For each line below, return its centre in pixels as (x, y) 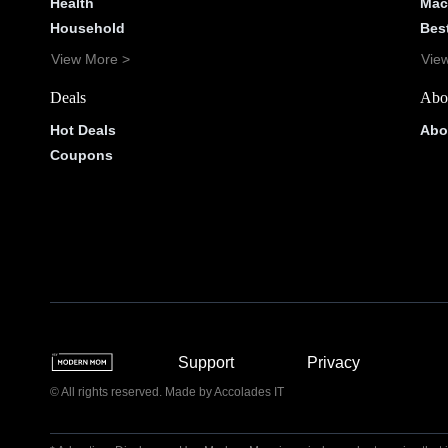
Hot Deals (82, 129)
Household (87, 27)
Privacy (333, 362)
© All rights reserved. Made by (131, 391)
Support (206, 362)
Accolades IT (248, 391)
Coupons (81, 154)
